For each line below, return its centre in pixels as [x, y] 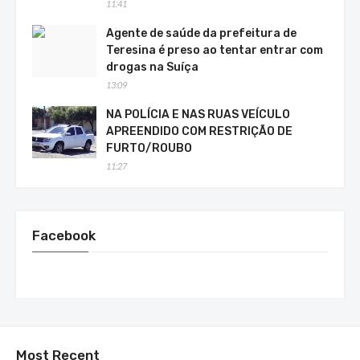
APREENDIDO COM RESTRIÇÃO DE [199, 132]
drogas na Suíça [152, 67]
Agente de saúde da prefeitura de [201, 34]
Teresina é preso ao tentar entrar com [215, 51]
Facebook [64, 236]
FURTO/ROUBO [149, 149]
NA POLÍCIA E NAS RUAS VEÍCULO [198, 115]
